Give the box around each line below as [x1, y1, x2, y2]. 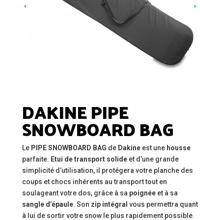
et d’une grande [127, 155, 179, 164]
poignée [129, 189, 156, 197]
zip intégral [90, 200, 128, 209]
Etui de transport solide [50, 155, 127, 164]
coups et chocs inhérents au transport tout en [22, 178, 167, 186]
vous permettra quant [127, 200, 198, 209]
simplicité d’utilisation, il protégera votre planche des [22, 166, 193, 175]
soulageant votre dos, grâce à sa [22, 189, 129, 197]
